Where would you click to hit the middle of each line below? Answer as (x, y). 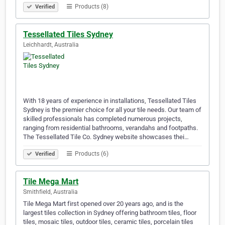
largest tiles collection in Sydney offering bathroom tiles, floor (110, 213)
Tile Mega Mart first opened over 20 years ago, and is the (103, 204)
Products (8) (91, 7)
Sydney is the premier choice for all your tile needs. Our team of (112, 110)
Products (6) (91, 154)
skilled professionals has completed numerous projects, (103, 119)
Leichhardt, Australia (51, 45)
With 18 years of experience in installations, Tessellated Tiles (110, 101)
